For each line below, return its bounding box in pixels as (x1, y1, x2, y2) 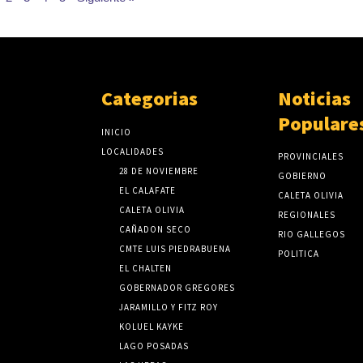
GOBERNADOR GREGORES (119, 281, 236, 293)
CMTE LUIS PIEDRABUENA (119, 242, 232, 254)
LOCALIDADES (101, 145, 164, 157)
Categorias (101, 85, 199, 111)
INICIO (101, 126, 132, 138)
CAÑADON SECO (119, 223, 192, 235)
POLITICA (277, 247, 319, 259)
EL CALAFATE (119, 184, 177, 196)
